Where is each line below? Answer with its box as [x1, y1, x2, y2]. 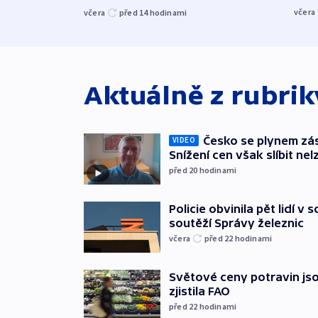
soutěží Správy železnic [169, 216, 304, 229]
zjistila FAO [169, 284, 230, 297]
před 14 [119, 6, 150, 18]
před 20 [169, 164, 199, 175]
